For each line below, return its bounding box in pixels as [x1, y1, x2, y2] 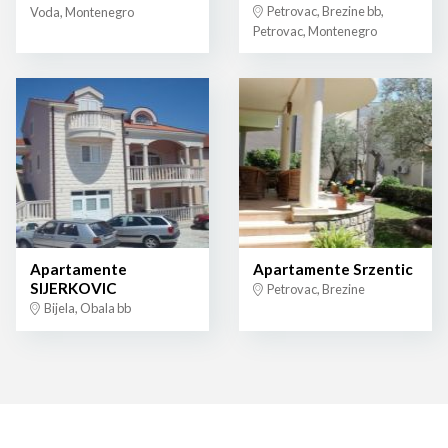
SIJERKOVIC [30, 279, 117, 298]
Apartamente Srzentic [253, 260, 413, 279]
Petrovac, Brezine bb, [265, 2, 384, 19]
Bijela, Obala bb [42, 300, 131, 317]
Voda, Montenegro [30, 3, 134, 20]
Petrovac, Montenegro [253, 22, 377, 39]
